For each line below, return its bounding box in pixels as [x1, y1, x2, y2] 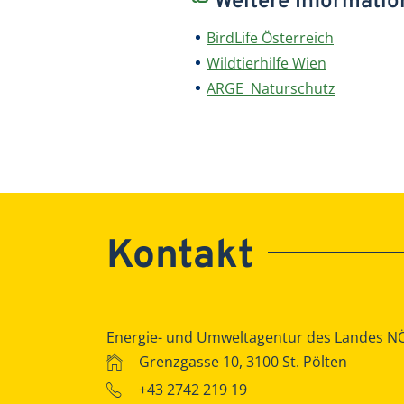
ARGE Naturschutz [207, 78, 335, 98]
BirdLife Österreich [207, 27, 334, 48]
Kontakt [106, 231, 253, 282]
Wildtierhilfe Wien [207, 52, 326, 73]
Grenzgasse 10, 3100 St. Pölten [135, 351, 347, 372]
